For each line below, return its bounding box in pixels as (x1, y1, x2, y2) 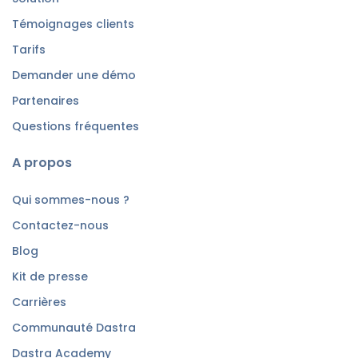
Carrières (12, 294, 66, 311)
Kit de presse (12, 268, 88, 285)
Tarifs (12, 42, 46, 58)
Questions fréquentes (12, 118, 139, 135)
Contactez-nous (12, 217, 109, 234)
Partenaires (12, 93, 79, 109)
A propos (12, 153, 72, 173)
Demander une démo (12, 67, 136, 84)
